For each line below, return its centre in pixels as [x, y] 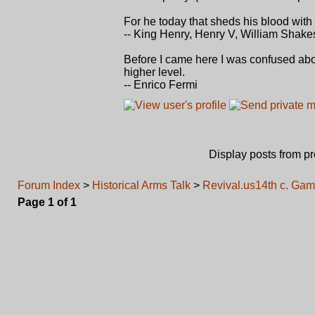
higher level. [154, 72]
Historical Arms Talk [141, 185]
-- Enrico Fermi [161, 85]
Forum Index [49, 185]
